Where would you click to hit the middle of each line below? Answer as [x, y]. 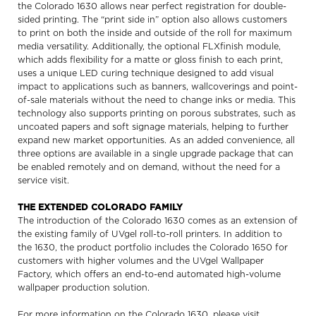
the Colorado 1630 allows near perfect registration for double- [152, 6]
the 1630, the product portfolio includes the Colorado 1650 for [153, 248]
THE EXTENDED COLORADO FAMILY [100, 207]
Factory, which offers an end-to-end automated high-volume [149, 274]
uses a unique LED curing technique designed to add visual [146, 73]
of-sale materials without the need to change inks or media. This [157, 100]
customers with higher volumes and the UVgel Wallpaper [141, 261]
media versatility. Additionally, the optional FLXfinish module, [149, 47]
